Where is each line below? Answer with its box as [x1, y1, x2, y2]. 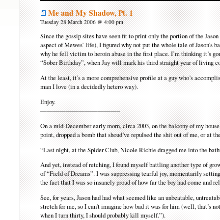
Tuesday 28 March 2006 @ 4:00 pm [40, 18, 124, 26]
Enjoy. [40, 97, 56, 107]
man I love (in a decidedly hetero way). [40, 82, 138, 91]
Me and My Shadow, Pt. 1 [48, 7, 134, 18]
